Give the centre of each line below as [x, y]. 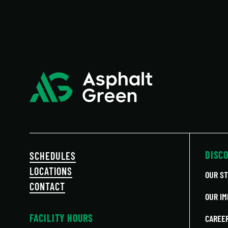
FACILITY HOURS [61, 218]
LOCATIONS [51, 171]
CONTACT [47, 186]
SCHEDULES [52, 155]
